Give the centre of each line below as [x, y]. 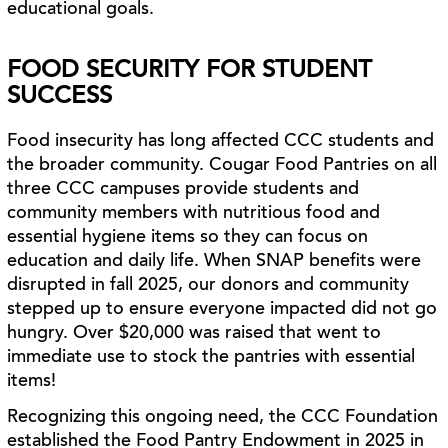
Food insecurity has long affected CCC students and [221, 142]
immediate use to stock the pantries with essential [211, 358]
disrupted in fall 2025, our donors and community [208, 286]
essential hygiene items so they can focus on [188, 238]
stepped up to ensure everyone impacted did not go [222, 310]
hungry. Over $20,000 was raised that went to [194, 334]
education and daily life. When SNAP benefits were [214, 262]
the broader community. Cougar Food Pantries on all [222, 166]
